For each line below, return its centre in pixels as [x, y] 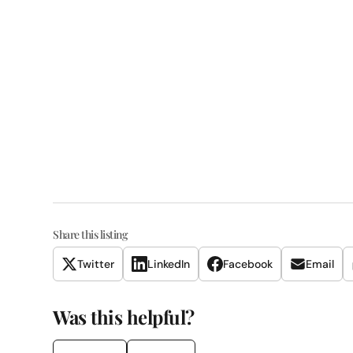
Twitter [96, 264]
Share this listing [91, 234]
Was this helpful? [124, 317]
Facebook [248, 264]
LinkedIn [169, 264]
